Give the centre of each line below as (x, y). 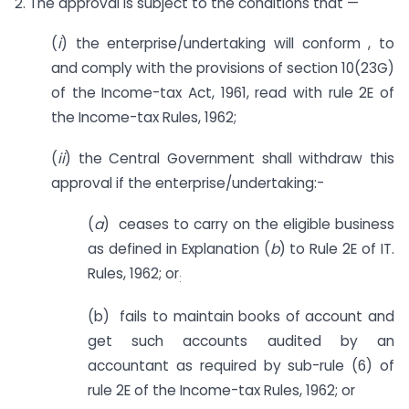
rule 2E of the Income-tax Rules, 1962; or (221, 390)
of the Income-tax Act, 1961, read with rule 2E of (223, 93)
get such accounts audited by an (241, 341)
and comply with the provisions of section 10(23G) (223, 68)
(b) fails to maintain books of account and (241, 316)
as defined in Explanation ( (179, 249)
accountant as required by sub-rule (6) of (241, 365)
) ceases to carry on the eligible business (249, 225)
